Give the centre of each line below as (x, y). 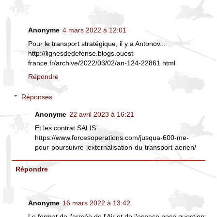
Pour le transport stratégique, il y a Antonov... (97, 44)
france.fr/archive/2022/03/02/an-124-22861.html (102, 63)
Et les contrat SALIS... (69, 128)
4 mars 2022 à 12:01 (94, 30)
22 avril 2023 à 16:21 (102, 114)
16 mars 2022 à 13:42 (96, 203)
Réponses (37, 97)
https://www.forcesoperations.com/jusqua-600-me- (112, 137)
